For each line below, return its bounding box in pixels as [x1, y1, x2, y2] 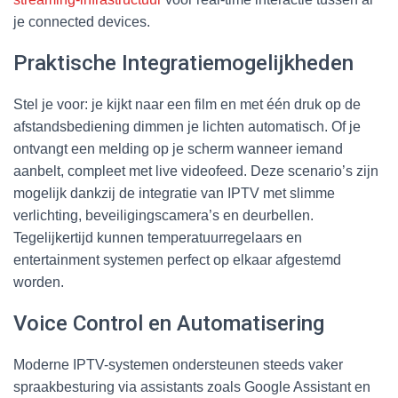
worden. [13, 274, 64, 290]
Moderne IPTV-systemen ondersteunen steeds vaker [13, 356, 343, 372]
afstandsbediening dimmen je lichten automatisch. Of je [13, 118, 361, 134]
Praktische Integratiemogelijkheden [13, 50, 354, 76]
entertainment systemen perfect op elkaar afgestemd [13, 251, 341, 267]
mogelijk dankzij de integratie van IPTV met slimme [13, 185, 335, 201]
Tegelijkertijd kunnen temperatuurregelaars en [13, 229, 302, 245]
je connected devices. [13, 13, 150, 29]
